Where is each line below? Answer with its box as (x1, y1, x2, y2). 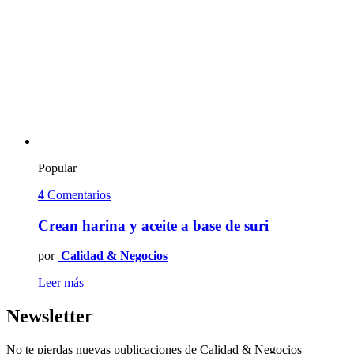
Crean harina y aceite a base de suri (38, 217, 269, 234)
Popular (38, 160, 77, 175)
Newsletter (6, 306, 93, 327)
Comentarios (47, 187, 111, 201)
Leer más (38, 276, 84, 290)
